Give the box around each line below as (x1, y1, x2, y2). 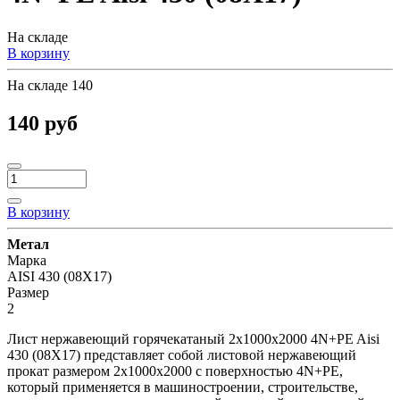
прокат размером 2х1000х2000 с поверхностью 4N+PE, (7, 362, 343, 379)
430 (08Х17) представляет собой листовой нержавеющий (7, 346, 356, 362)
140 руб (7, 111, 78, 135)
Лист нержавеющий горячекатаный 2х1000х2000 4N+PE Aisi (7, 330, 379, 346)
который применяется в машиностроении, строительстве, (7, 379, 358, 395)
